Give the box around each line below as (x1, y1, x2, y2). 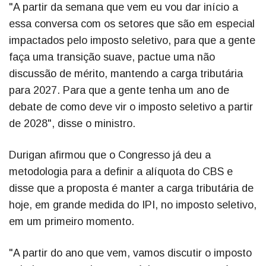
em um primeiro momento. (9, 216, 134, 228)
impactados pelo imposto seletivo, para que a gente (9, 34, 255, 47)
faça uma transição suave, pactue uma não (9, 51, 215, 64)
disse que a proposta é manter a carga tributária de (9, 182, 254, 195)
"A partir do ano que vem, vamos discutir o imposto (9, 247, 252, 259)
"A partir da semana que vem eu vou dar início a (9, 1, 238, 14)
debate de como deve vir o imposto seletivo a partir (9, 101, 253, 113)
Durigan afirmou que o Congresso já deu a (9, 149, 211, 161)
